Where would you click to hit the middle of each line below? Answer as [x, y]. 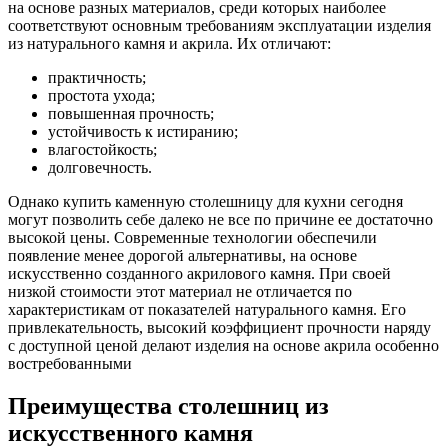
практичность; [97, 77]
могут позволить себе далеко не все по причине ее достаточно [220, 219]
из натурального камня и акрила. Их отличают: [169, 43]
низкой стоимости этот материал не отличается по [180, 291]
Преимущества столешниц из [168, 405]
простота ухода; [101, 95]
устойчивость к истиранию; [143, 131]
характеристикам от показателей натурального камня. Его [207, 309]
